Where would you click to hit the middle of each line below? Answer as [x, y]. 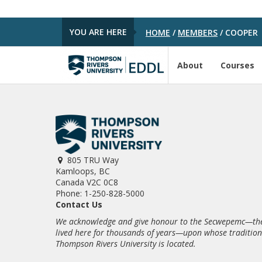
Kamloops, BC [82, 171]
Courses [237, 65]
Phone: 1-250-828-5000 [100, 193]
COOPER [241, 32]
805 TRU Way [93, 160]
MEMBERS [198, 32]
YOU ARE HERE [98, 32]
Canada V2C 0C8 [87, 182]
